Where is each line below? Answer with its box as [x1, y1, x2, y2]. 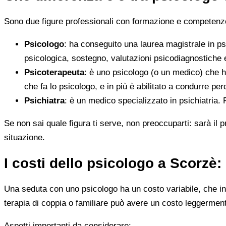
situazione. [4, 132, 45, 142]
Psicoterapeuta [24, 67, 84, 77]
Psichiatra [24, 95, 65, 105]
